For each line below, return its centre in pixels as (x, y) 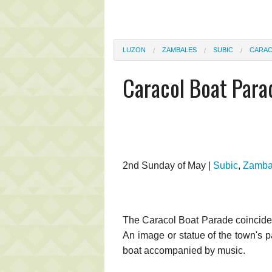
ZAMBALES (179, 49)
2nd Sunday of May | (168, 165)
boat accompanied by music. (184, 250)
